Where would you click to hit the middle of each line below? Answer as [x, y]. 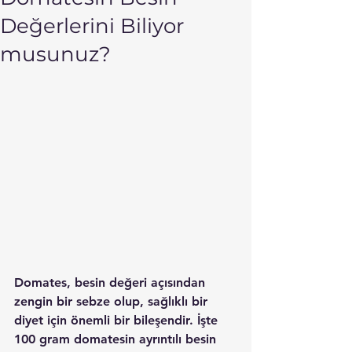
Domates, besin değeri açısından [112, 283]
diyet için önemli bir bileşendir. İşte [118, 321]
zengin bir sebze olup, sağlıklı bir [113, 302]
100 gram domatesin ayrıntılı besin [117, 339]
